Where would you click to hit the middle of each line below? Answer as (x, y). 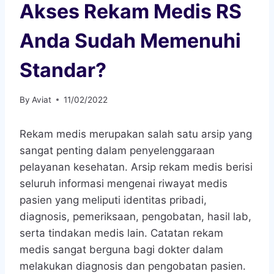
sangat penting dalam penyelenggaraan (117, 150)
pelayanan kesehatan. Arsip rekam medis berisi (136, 167)
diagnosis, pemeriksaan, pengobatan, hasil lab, (135, 216)
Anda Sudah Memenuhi (130, 41)
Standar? (63, 70)
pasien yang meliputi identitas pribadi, (113, 200)
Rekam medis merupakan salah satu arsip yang (136, 134)
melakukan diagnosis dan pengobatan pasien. (133, 266)
